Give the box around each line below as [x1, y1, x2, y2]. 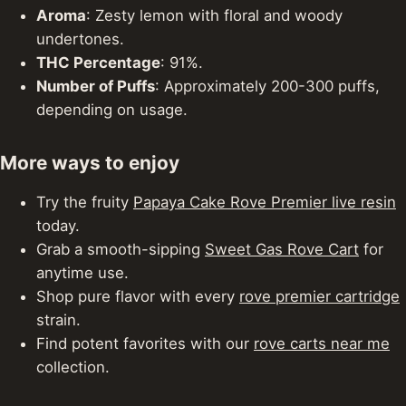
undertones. [36, 30, 124, 49]
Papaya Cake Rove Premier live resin [133, 193, 396, 212]
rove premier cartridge [239, 287, 400, 306]
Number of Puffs [36, 77, 155, 96]
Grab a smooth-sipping [36, 240, 205, 259]
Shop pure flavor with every [36, 287, 239, 306]
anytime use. [36, 264, 129, 283]
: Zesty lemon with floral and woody [86, 6, 343, 25]
